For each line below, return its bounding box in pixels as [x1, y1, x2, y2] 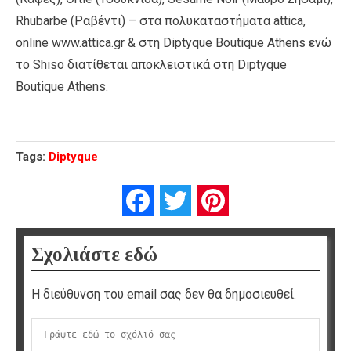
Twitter [191, 192, 230, 208]
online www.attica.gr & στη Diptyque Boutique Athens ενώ [16, 34, 331, 50]
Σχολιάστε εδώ [31, 243, 157, 265]
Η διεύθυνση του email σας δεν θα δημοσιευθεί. [31, 286, 296, 302]
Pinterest [229, 192, 280, 208]
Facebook [154, 192, 208, 208]
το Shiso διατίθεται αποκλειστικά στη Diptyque [16, 56, 287, 72]
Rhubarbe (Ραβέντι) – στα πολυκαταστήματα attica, [16, 13, 306, 28]
